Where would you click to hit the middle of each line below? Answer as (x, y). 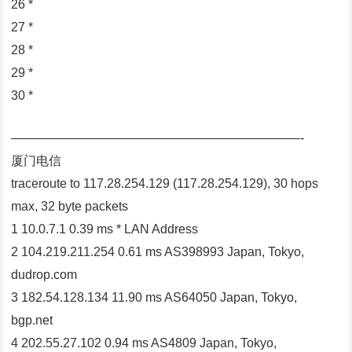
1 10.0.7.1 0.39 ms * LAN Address (105, 229)
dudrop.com (44, 275)
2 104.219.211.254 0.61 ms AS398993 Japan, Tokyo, (158, 252)
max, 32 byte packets (70, 207)
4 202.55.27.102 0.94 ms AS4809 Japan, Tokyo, (144, 343)
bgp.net (32, 321)
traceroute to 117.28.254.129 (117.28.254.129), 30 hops (165, 184)
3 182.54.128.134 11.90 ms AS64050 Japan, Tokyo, (154, 298)
